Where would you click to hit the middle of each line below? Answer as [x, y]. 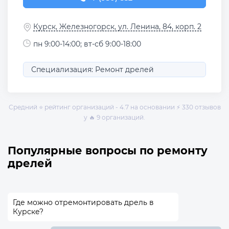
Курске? [28, 211]
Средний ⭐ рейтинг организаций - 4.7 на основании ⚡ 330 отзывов [114, 107]
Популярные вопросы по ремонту [108, 150]
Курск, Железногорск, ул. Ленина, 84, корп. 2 [117, 26]
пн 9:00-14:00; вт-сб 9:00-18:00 [87, 44]
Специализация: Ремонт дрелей [93, 69]
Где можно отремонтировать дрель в [83, 202]
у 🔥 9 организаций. [114, 117]
